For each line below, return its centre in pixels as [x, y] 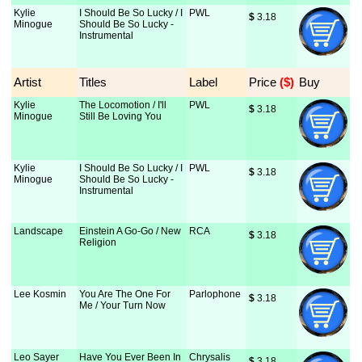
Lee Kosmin [40, 294]
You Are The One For [125, 294]
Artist [28, 82]
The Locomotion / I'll [123, 105]
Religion [98, 242]
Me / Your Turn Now [123, 305]
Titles [93, 82]
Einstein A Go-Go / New [130, 231]
